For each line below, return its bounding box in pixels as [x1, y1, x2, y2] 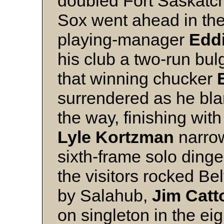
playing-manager [57, 30, 189, 49]
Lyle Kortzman [57, 127, 174, 147]
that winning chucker [57, 69, 217, 88]
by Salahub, [57, 186, 152, 205]
